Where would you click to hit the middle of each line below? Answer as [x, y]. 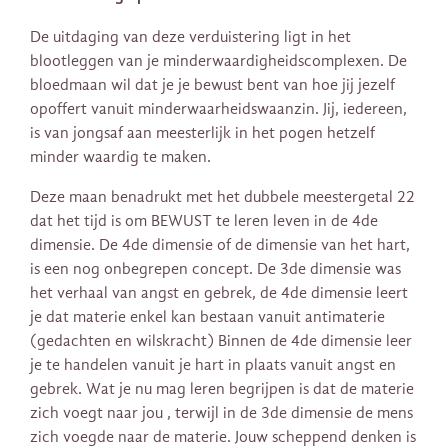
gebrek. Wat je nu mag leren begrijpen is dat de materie [222, 388]
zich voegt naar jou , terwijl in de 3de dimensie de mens [221, 412]
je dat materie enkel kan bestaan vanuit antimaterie [207, 316]
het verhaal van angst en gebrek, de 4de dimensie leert [219, 292]
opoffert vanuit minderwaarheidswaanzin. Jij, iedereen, [218, 108]
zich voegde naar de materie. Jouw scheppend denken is [223, 436]
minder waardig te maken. [120, 156]
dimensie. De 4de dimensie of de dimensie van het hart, [220, 244]
